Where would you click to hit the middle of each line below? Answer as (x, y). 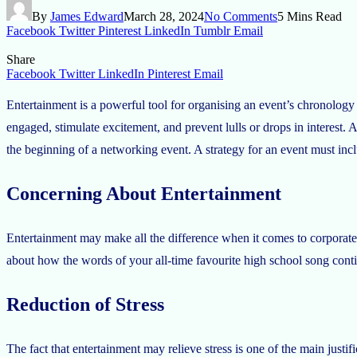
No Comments (241, 16)
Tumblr (212, 30)
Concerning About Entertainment (144, 193)
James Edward (87, 16)
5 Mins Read (310, 16)
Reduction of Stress (85, 304)
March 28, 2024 (164, 16)
